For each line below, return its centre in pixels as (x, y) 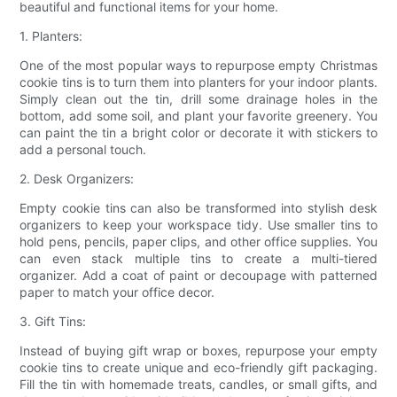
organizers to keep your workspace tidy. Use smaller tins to (198, 224)
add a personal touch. (83, 149)
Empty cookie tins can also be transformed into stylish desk (198, 207)
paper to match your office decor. (117, 292)
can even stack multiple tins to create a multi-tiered (198, 258)
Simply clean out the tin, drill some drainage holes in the (198, 98)
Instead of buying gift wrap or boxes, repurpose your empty (198, 350)
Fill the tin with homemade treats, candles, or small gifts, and (198, 384)
